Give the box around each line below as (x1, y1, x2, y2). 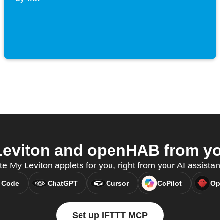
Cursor (106, 179, 129, 188)
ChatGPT (47, 179, 78, 188)
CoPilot (157, 179, 182, 188)
